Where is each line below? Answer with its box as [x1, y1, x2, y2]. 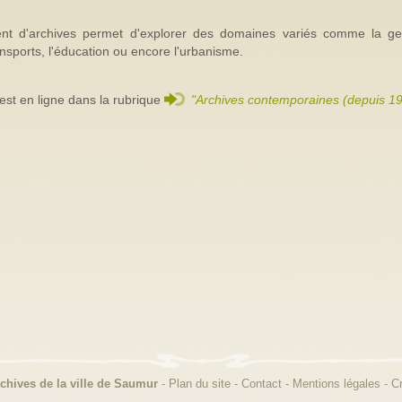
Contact [240, 377, 282, 390]
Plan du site [168, 377, 231, 390]
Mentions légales [292, 377, 380, 390]
